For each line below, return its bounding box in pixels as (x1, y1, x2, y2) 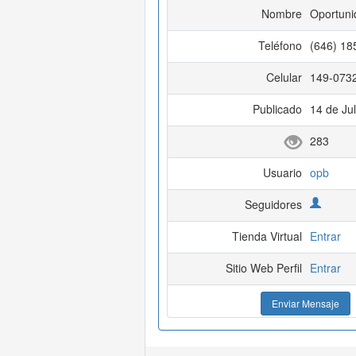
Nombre (261, 6, 302, 22)
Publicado (252, 101, 302, 118)
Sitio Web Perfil (225, 260, 302, 277)
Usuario (262, 164, 302, 181)
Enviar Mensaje (272, 296, 339, 311)
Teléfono (257, 37, 302, 54)
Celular (265, 69, 302, 86)
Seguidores (244, 196, 302, 213)
